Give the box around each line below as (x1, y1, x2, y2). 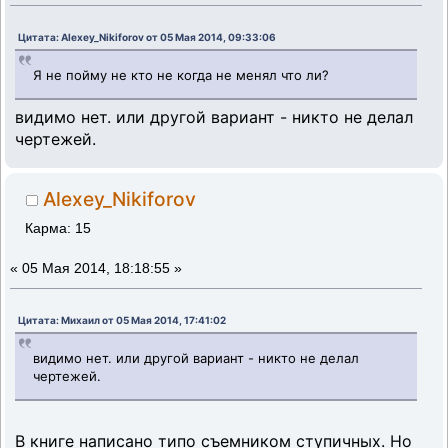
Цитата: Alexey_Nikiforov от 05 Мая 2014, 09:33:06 (18, 31, 276, 44)
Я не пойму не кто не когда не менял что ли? (33, 66, 330, 83)
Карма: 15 (25, 220, 92, 236)
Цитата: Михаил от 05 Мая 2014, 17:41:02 (18, 314, 226, 327)
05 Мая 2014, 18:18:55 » (22, 260, 182, 276)
